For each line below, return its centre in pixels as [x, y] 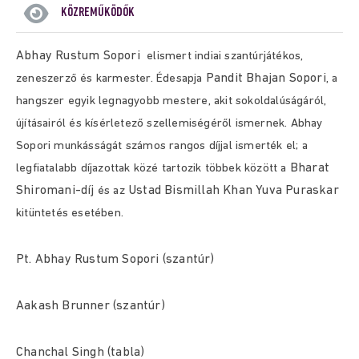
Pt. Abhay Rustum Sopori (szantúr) [115, 260]
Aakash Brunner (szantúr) [91, 306]
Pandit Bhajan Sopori [266, 79]
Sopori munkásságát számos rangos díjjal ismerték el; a [162, 146]
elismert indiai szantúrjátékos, [222, 56]
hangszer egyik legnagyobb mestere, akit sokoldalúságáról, [171, 101]
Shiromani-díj [55, 191]
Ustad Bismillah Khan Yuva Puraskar [234, 191]
